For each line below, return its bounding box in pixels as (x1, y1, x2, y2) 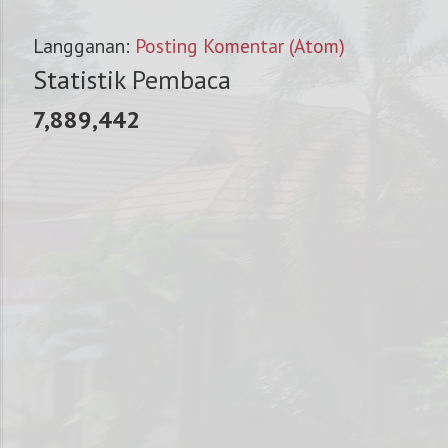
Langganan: (33, 32, 135, 58)
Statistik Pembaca (33, 62, 231, 96)
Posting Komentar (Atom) (135, 32, 345, 58)
